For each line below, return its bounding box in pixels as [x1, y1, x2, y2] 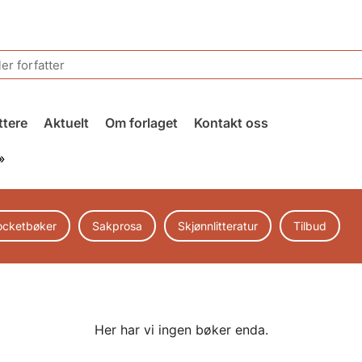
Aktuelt [43, 115, 89, 131]
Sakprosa [92, 218, 142, 233]
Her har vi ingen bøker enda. [94, 321, 268, 338]
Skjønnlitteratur [178, 218, 258, 233]
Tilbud [293, 218, 326, 233]
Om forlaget [104, 115, 178, 131]
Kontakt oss [193, 115, 268, 131]
